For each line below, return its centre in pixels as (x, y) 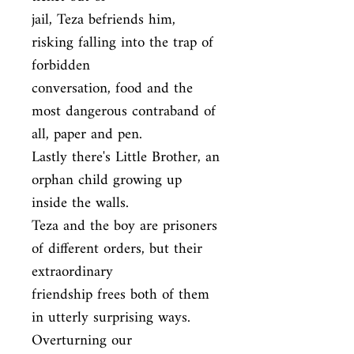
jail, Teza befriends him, (104, 20)
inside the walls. (80, 203)
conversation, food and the (112, 89)
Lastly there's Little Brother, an (126, 158)
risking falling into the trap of (122, 43)
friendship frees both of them (121, 295)
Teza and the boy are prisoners (124, 226)
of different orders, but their (117, 249)
